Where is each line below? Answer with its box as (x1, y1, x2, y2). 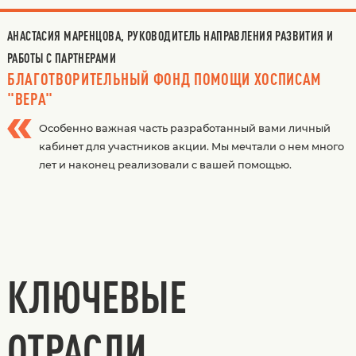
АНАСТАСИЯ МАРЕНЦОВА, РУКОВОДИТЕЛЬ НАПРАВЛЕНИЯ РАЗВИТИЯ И (6, 28, 334, 43)
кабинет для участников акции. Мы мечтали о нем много (38, 140, 344, 153)
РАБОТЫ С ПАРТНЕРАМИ (6, 50, 116, 65)
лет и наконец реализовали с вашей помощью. (38, 158, 292, 171)
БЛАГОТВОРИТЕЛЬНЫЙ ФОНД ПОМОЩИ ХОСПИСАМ (6, 68, 321, 88)
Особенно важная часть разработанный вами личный (38, 122, 331, 134)
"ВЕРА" (6, 88, 53, 108)
